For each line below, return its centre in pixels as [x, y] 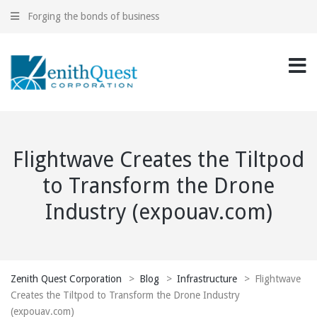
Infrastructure [207, 279]
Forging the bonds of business [93, 16]
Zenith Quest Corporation [66, 279]
